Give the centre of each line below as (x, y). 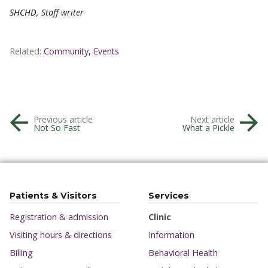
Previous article (63, 119)
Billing (21, 252)
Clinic (160, 217)
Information (171, 234)
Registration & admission (59, 217)
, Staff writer (60, 12)
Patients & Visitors (53, 196)
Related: (25, 51)
